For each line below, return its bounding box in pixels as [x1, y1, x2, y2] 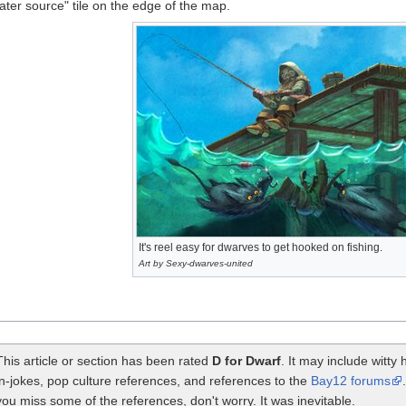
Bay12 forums [311, 372, 391, 388]
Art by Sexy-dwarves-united [138, 257, 253, 268]
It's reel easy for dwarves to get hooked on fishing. [138, 240, 382, 254]
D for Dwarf [212, 353, 281, 368]
